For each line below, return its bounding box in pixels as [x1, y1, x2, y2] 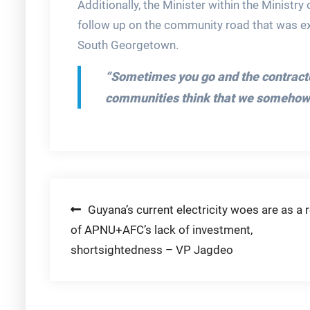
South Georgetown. [77, 38, 179, 53]
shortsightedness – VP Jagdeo [71, 243, 233, 257]
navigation [70, 228, 161, 251]
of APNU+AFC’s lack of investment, [71, 223, 253, 237]
